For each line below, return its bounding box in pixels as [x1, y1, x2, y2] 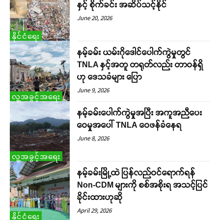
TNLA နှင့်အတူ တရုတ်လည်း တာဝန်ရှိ [77, 60, 204, 69]
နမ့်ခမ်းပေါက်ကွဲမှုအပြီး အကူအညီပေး [77, 108, 203, 117]
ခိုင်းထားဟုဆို [77, 192, 123, 201]
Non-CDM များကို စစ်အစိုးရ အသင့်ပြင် [77, 180, 209, 189]
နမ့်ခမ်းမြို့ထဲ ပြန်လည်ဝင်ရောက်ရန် [77, 168, 196, 177]
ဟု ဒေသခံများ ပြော [77, 73, 142, 82]
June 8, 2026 [77, 134, 110, 142]
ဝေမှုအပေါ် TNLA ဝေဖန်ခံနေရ [77, 120, 182, 129]
